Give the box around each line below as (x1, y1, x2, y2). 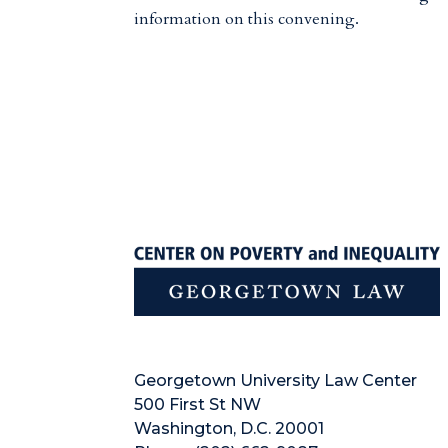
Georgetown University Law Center (134, 370, 418, 390)
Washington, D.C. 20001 (134, 418, 325, 438)
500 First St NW (134, 394, 262, 414)
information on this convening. (134, 8, 360, 31)
